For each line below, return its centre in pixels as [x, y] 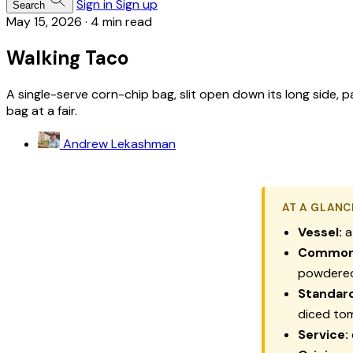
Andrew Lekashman [119, 143]
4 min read [121, 22]
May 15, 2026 [44, 22]
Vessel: [320, 232]
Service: [323, 334]
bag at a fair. [42, 110]
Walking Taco [67, 58]
